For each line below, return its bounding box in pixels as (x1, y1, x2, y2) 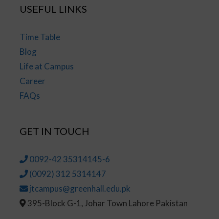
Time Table (20, 31, 60, 42)
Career (20, 75, 45, 86)
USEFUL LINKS (20, 2, 87, 15)
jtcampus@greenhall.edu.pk (29, 183, 131, 194)
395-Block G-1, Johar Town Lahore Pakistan (27, 197, 188, 208)
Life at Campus (20, 61, 74, 71)
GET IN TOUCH (20, 125, 89, 137)
